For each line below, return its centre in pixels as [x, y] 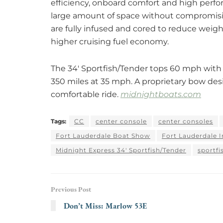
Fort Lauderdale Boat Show [103, 136]
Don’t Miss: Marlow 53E [105, 206]
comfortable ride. [86, 95]
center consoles [186, 121]
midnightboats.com [161, 95]
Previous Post [71, 189]
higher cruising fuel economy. [110, 42]
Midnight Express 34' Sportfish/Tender [121, 150]
